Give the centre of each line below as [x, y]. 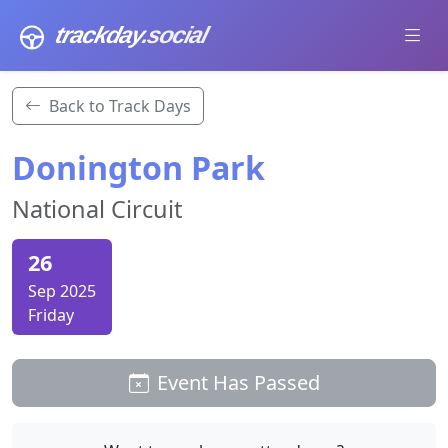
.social [175, 35]
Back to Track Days [120, 106]
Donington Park [138, 167]
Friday [51, 315]
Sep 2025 [62, 291]
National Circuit [97, 209]
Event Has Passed [238, 382]
